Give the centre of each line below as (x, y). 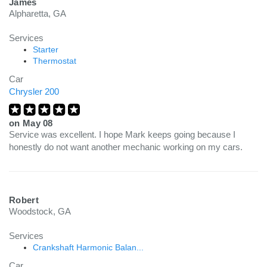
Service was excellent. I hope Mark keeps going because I (122, 134)
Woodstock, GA (40, 211)
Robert (24, 200)
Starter (46, 49)
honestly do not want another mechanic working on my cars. (126, 147)
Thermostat (55, 61)
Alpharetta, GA (38, 13)
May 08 (38, 123)
